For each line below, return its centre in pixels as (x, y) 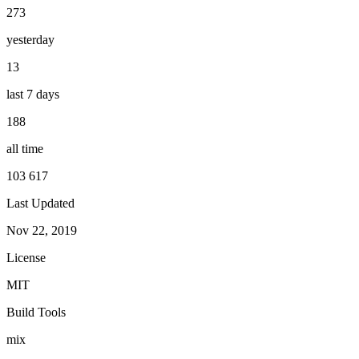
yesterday (30, 39)
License (26, 257)
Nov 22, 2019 (42, 230)
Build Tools (36, 312)
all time (25, 148)
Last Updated (40, 203)
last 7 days (33, 94)
